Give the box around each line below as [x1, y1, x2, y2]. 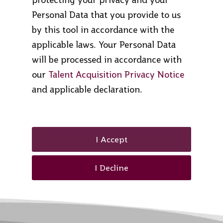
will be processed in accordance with [32, 54, 182, 65]
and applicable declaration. [32, 84, 142, 95]
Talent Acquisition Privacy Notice [48, 69, 184, 80]
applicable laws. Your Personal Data [32, 39, 176, 50]
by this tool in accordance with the [32, 24, 174, 35]
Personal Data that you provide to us [32, 9, 181, 20]
